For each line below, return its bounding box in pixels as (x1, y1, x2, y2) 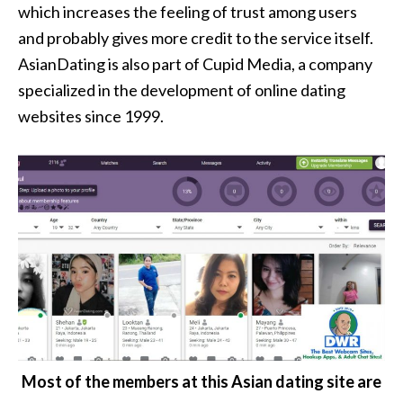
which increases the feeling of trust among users (18, 2, 357, 22)
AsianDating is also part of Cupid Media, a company (18, 54, 372, 75)
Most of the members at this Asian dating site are (22, 371, 381, 391)
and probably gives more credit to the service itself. (18, 28, 373, 49)
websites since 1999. (18, 106, 164, 127)
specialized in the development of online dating (18, 80, 345, 101)
